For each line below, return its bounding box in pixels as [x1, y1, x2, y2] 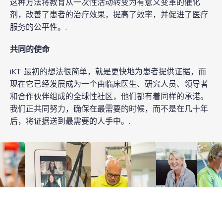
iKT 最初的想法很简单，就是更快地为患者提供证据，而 [10, 66, 206, 78]
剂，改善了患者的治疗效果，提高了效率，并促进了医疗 [10, 9, 208, 21]
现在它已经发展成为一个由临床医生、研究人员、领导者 [10, 79, 208, 90]
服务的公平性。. [10, 22, 67, 33]
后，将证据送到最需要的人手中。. [10, 116, 130, 127]
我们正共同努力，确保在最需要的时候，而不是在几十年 [10, 104, 208, 115]
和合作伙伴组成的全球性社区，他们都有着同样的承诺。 [10, 91, 208, 103]
